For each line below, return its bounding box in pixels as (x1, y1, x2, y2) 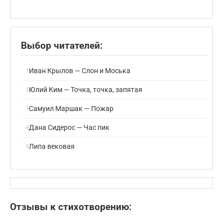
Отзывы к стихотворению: (10, 201, 131, 213)
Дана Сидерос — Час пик (29, 123, 110, 131)
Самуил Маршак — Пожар (29, 105, 113, 112)
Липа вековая (29, 142, 75, 150)
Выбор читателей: (21, 40, 103, 51)
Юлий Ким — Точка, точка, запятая (29, 86, 142, 94)
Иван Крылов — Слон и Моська (29, 67, 130, 75)
